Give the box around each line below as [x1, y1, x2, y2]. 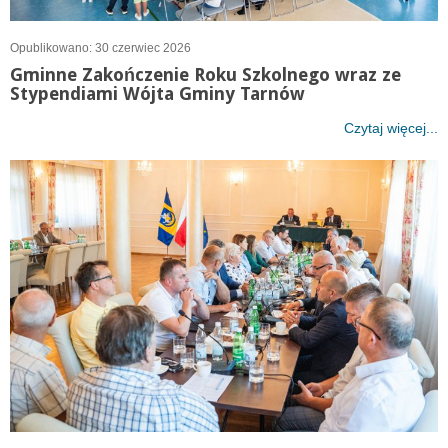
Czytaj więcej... [344, 119, 438, 136]
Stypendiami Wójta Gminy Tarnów [10, 82, 305, 104]
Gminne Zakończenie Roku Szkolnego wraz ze [10, 63, 401, 85]
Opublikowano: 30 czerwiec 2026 [10, 40, 191, 55]
